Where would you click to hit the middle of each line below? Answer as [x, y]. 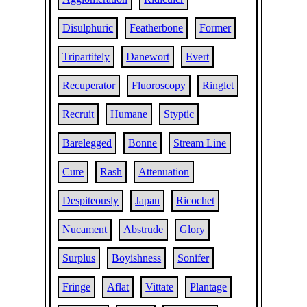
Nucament [85, 229]
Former [216, 28]
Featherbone [157, 28]
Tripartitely [86, 57]
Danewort [148, 57]
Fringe [77, 287]
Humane [129, 114]
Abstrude [144, 229]
